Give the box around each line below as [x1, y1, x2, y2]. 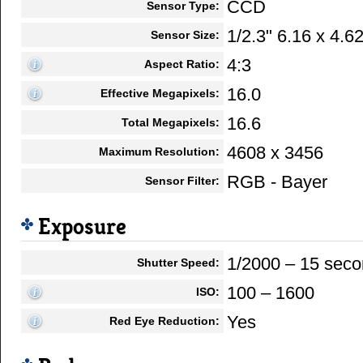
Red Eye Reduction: [109, 314, 220, 327]
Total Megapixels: [122, 115, 220, 129]
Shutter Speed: [137, 255, 220, 269]
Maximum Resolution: [99, 144, 220, 158]
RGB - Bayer [227, 171, 327, 192]
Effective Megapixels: [100, 86, 220, 100]
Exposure [38, 211, 126, 241]
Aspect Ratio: [144, 57, 220, 70]
